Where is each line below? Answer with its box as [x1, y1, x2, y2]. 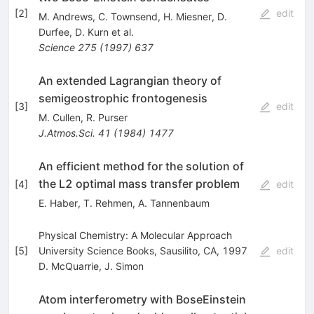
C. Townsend [97, 10, 158, 22]
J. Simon [104, 259, 144, 272]
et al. [108, 25, 134, 38]
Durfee [38, 25, 69, 38]
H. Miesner [163, 10, 212, 22]
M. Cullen [38, 111, 81, 123]
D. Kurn [74, 25, 109, 38]
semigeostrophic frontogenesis [38, 90, 207, 105]
